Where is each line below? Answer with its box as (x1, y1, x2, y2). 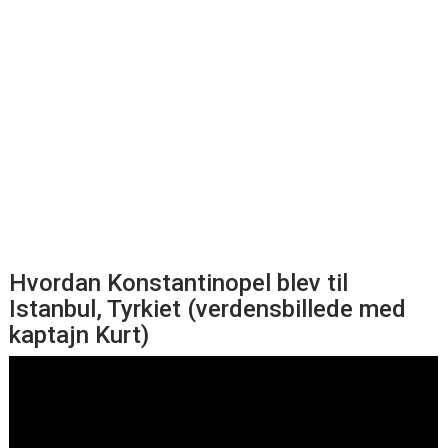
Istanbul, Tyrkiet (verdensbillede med (9, 295, 407, 323)
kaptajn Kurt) (9, 321, 150, 349)
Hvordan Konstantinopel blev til (9, 269, 349, 297)
